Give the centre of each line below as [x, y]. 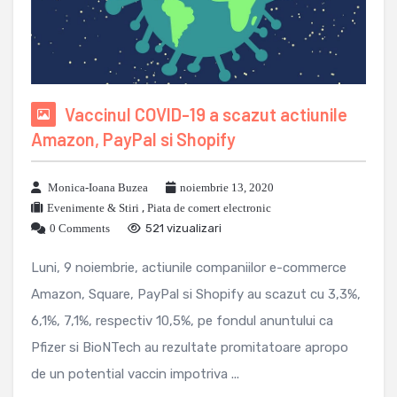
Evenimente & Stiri [93, 207]
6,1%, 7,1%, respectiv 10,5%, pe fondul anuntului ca [182, 320]
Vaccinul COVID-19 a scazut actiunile [206, 114]
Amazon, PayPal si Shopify [133, 139]
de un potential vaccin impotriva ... [135, 374]
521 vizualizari [183, 228]
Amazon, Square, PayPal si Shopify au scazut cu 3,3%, [196, 294]
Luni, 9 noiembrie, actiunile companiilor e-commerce [189, 267]
